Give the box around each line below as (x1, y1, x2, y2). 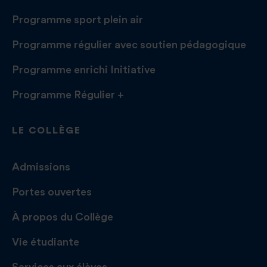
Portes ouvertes (12, 187, 92, 198)
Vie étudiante (12, 237, 79, 248)
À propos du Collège (12, 212, 113, 223)
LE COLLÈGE (12, 126, 81, 136)
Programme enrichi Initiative (12, 64, 156, 76)
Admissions (12, 162, 70, 173)
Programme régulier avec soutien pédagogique (12, 39, 246, 51)
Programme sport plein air (12, 14, 143, 26)
